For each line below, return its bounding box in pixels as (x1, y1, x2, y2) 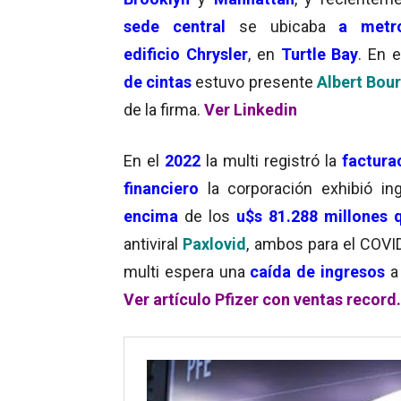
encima (124, 206, 178, 226)
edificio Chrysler (124, 44, 248, 64)
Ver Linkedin (204, 99, 297, 119)
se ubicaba (238, 16, 339, 36)
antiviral (124, 234, 183, 253)
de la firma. (124, 99, 204, 119)
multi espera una (124, 261, 245, 281)
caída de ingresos (244, 261, 386, 281)
